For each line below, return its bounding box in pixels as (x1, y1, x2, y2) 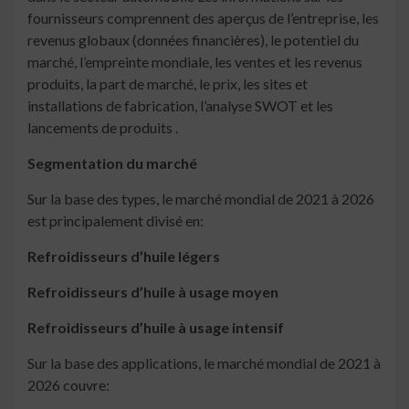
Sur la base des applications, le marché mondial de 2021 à (27, 354, 381, 372)
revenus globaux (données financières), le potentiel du (27, 31, 359, 49)
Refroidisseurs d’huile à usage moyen (27, 283, 278, 301)
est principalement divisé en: (27, 212, 204, 230)
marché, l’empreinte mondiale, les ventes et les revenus (27, 53, 362, 71)
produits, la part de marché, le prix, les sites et (27, 75, 308, 93)
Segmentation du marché (27, 154, 197, 173)
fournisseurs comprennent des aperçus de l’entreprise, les (27, 9, 379, 27)
